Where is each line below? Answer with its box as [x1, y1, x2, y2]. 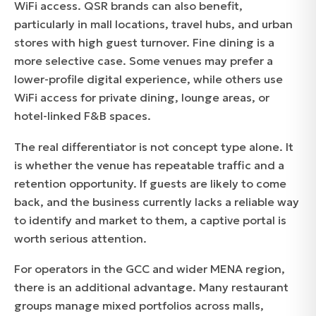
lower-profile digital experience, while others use [14, 72, 283, 87]
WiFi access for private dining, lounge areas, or [14, 90, 269, 105]
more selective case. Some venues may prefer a [14, 54, 273, 68]
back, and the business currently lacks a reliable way [14, 194, 299, 209]
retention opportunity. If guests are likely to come [14, 176, 286, 190]
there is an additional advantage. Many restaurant [14, 280, 288, 295]
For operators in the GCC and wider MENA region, [14, 262, 285, 276]
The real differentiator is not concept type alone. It [14, 139, 293, 154]
